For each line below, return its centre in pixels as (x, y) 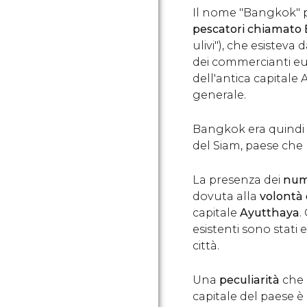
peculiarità (249, 280)
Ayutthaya (270, 213)
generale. (219, 95)
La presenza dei (238, 180)
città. (206, 246)
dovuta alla (226, 196)
